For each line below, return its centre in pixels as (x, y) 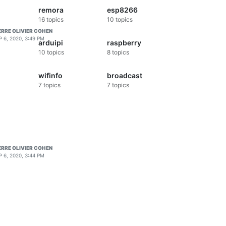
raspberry (124, 43)
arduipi (51, 43)
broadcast (124, 76)
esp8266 (122, 10)
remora (51, 10)
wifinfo (50, 76)
